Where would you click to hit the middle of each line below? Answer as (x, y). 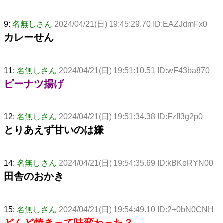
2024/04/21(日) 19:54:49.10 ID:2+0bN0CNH (136, 209)
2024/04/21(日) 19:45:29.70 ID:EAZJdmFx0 (131, 24)
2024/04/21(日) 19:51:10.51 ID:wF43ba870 (134, 70)
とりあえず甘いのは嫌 (54, 130)
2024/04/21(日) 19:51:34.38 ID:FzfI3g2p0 (131, 116)
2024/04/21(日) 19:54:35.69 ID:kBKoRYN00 (136, 163)
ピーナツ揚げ (34, 83)
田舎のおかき (34, 176)
